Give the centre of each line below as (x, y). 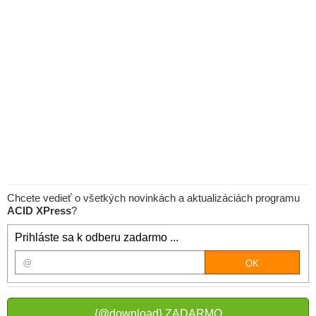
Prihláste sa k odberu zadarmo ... (97, 237)
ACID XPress (39, 211)
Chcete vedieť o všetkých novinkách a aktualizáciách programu (153, 198)
